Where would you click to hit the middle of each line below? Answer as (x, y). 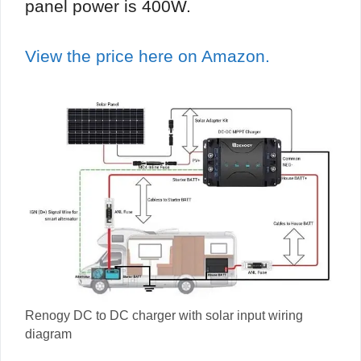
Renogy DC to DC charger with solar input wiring (164, 315)
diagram (48, 334)
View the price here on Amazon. (147, 56)
